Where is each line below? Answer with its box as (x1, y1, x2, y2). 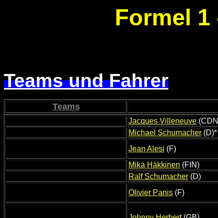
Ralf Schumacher (128, 172, 188, 181)
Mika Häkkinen (128, 161, 180, 169)
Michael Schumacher (128, 128, 201, 137)
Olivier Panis (128, 188, 173, 197)
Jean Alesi (128, 145, 164, 153)
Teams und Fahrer (4, 70, 168, 91)
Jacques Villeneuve (128, 117, 197, 126)
